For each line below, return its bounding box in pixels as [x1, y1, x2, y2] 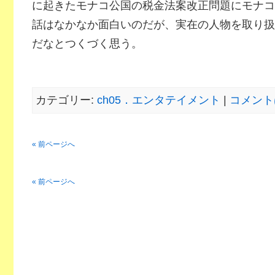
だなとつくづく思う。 [31, 37, 142, 50]
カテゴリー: [35, 94, 97, 106]
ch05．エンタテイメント [96, 94, 220, 106]
